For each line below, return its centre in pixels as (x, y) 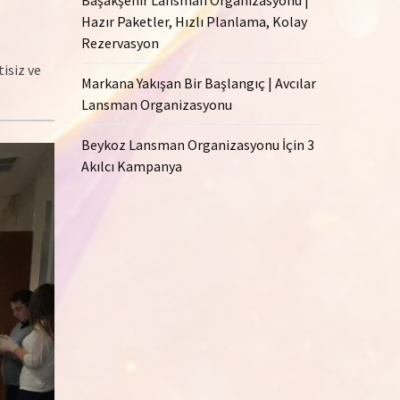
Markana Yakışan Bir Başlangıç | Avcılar (199, 83)
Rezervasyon (120, 42)
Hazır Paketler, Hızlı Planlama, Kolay (194, 21)
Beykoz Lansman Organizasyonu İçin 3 (198, 144)
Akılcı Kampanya (132, 166)
